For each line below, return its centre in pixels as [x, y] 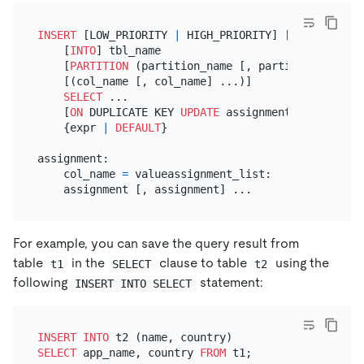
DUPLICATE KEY [131, 112]
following [42, 283]
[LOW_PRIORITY [125, 35]
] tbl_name [128, 50]
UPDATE [199, 112]
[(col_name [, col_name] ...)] [144, 81]
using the [302, 263]
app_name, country [138, 352]
